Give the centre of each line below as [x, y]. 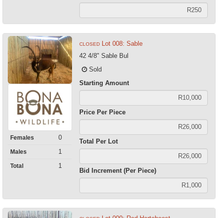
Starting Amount [104, 83]
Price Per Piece [102, 112]
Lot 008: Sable [122, 43]
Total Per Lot [98, 141]
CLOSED [89, 44]
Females [22, 137]
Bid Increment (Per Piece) [118, 170]
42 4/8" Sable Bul [104, 55]
